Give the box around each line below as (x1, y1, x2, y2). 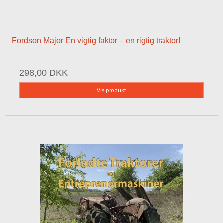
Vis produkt (97, 86, 126, 94)
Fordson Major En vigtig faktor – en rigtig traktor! (12, 36, 180, 45)
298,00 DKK (19, 67, 68, 78)
